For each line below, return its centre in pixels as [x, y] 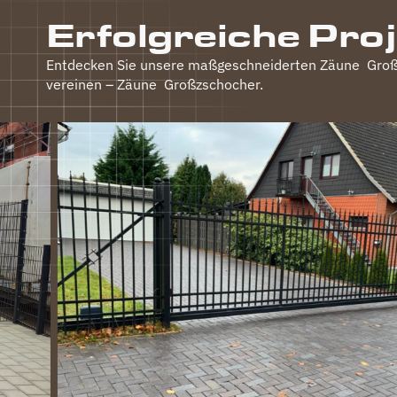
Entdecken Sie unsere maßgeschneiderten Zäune [205, 64]
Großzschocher [210, 84]
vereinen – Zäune [103, 84]
